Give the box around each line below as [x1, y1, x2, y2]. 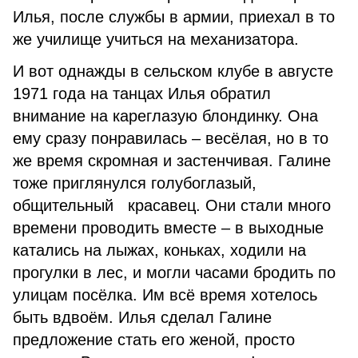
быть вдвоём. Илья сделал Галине [13, 308, 272, 326]
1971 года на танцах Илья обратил [13, 85, 271, 102]
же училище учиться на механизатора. [13, 30, 299, 48]
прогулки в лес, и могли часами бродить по [13, 264, 336, 281]
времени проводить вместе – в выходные [13, 219, 324, 237]
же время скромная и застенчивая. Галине [13, 152, 331, 169]
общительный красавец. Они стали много [13, 197, 331, 214]
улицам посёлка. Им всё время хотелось [13, 286, 317, 304]
